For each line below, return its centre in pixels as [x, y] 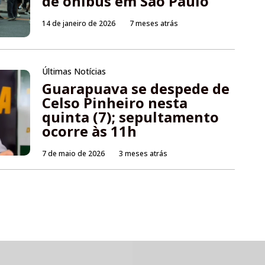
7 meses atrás [154, 24]
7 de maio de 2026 [74, 154]
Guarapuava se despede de [136, 89]
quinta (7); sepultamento [131, 117]
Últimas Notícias [74, 72]
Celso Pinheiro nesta [115, 103]
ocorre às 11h [90, 131]
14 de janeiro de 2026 [79, 24]
